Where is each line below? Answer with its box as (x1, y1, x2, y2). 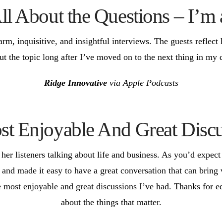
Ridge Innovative (44, 78, 107, 88)
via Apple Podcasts (107, 78, 178, 88)
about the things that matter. (60, 197, 162, 207)
